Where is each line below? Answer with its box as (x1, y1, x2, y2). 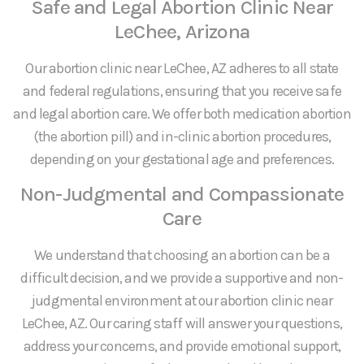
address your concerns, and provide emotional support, (23, 338, 341, 355)
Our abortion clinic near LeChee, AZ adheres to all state (25, 59, 339, 76)
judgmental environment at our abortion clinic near (31, 292, 332, 310)
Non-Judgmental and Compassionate (19, 182, 344, 206)
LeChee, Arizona (115, 19, 249, 43)
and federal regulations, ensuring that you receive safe (22, 82, 341, 99)
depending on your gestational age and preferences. (29, 150, 334, 167)
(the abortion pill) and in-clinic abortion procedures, (32, 128, 331, 145)
